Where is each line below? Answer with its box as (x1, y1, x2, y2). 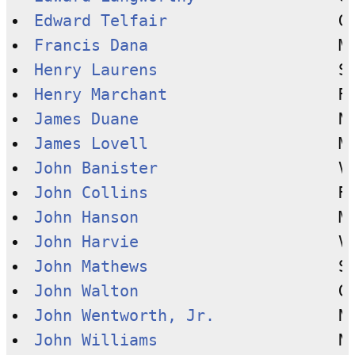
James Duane (33, 109, 139, 128)
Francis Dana (33, 36, 148, 55)
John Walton (33, 281, 139, 300)
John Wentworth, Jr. (33, 306, 215, 325)
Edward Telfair (33, 11, 167, 30)
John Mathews (33, 257, 148, 276)
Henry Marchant (33, 85, 167, 104)
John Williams (33, 330, 158, 349)
